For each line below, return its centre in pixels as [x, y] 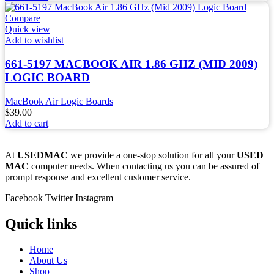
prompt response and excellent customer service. [99, 177]
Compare [23, 18]
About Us [48, 261]
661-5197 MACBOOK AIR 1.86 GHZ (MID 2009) [131, 64]
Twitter [59, 198]
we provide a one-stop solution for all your [154, 155]
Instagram [94, 198]
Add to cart [27, 123]
